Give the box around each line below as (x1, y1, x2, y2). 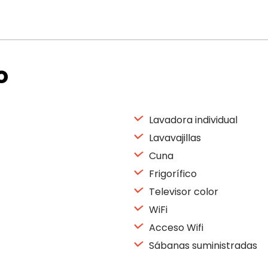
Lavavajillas (147, 131, 201, 145)
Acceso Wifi (147, 221, 203, 234)
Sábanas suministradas (147, 239, 257, 252)
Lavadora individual (147, 113, 237, 127)
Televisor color (147, 185, 218, 199)
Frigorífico (147, 167, 197, 181)
